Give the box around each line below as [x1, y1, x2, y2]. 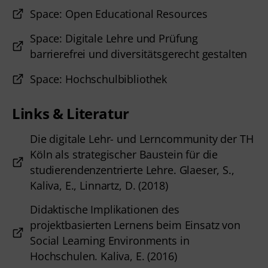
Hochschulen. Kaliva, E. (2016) [30, 249, 177, 264]
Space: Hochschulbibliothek [30, 71, 167, 86]
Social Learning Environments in [30, 233, 190, 248]
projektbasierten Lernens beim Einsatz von [30, 218, 240, 233]
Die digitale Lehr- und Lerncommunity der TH [30, 131, 254, 146]
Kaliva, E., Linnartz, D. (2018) [30, 178, 168, 193]
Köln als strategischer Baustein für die [30, 147, 218, 162]
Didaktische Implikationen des [30, 202, 179, 217]
